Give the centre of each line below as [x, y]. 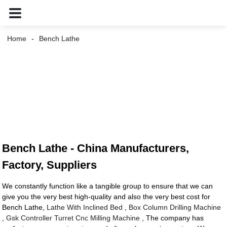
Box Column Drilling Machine [175, 207]
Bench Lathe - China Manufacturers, [96, 148]
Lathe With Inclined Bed [85, 207]
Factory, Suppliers [50, 165]
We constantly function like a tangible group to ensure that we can [108, 186]
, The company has [172, 218]
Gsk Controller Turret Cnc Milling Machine [73, 218]
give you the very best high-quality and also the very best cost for [106, 197]
